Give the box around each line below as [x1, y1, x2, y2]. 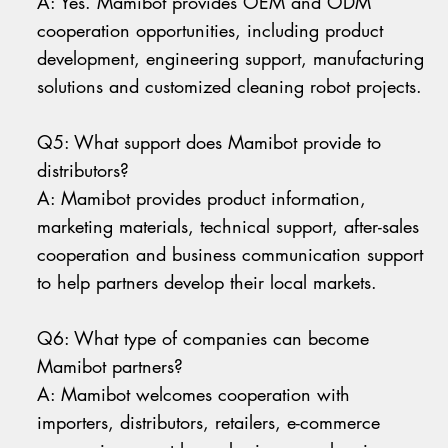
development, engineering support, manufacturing [37, 46, 425, 71]
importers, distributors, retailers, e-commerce [37, 410, 381, 435]
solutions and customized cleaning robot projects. [37, 74, 423, 99]
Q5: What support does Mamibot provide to [37, 130, 382, 155]
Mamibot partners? [37, 354, 184, 379]
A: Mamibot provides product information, [37, 186, 367, 211]
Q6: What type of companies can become [37, 326, 370, 351]
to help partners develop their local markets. [37, 270, 378, 295]
